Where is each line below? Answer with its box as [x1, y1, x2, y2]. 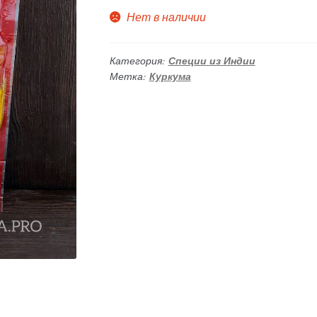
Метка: [109, 69, 149, 83]
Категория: [109, 54, 168, 68]
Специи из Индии [168, 54, 255, 69]
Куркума [149, 69, 191, 84]
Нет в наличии [127, 9, 207, 25]
